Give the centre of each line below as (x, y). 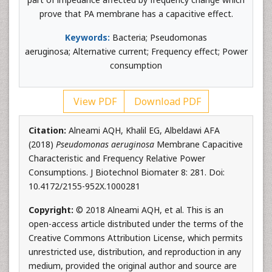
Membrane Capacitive (199, 144)
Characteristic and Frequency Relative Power (117, 158)
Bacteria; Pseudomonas (158, 37)
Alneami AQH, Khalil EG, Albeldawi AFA (144, 130)
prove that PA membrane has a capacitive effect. (136, 14)
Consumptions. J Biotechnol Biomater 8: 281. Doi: (127, 172)
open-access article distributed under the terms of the (136, 224)
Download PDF (166, 101)
